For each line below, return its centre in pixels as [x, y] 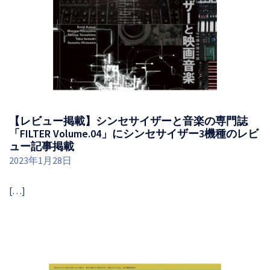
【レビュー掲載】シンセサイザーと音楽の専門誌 [128, 121]
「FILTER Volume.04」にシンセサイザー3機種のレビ [134, 134]
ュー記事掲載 [42, 146]
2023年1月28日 [40, 161]
